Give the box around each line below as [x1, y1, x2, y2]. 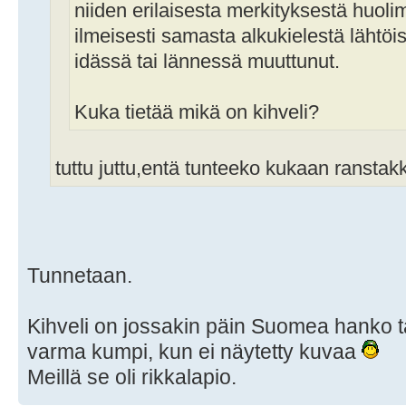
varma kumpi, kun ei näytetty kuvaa [27, 339, 362, 363]
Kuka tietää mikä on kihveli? [74, 101, 319, 123]
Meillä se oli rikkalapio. [27, 364, 237, 389]
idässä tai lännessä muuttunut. [74, 50, 340, 72]
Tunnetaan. [27, 263, 132, 287]
